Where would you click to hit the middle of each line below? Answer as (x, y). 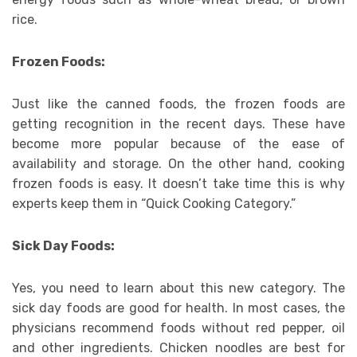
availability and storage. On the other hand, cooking (178, 163)
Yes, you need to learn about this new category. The (178, 288)
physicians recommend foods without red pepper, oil (178, 328)
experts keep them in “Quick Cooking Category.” (154, 203)
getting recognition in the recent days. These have (178, 124)
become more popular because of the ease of (178, 143)
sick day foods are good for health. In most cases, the (178, 308)
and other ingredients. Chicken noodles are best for (178, 347)
